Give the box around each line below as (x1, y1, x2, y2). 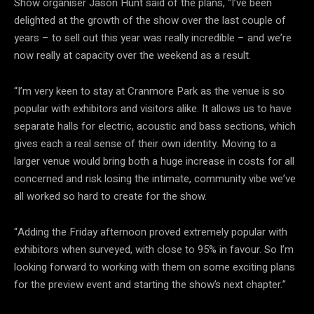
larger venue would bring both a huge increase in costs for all (14, 153, 294, 169)
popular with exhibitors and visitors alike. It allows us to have (14, 100, 292, 116)
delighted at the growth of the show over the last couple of (14, 12, 286, 28)
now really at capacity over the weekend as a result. (14, 47, 251, 63)
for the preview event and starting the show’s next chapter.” (14, 276, 286, 292)
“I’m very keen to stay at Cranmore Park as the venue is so (14, 83, 285, 99)
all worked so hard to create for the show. (14, 188, 207, 204)
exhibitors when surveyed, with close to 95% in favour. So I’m (14, 241, 294, 257)
